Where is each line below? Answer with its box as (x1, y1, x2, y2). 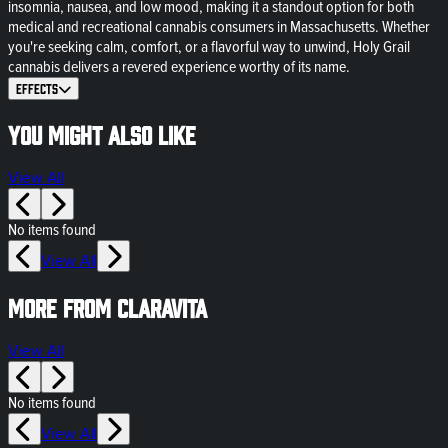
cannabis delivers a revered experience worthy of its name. (8, 56, 350, 77)
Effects (16, 79, 58, 96)
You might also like (8, 119, 196, 149)
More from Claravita (8, 292, 207, 322)
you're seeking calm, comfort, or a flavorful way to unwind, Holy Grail (8, 36, 410, 57)
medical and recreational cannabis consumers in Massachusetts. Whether (8, 16, 430, 37)
